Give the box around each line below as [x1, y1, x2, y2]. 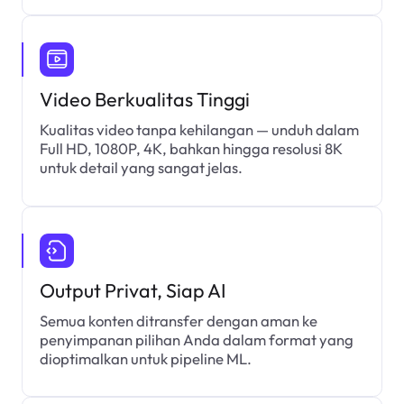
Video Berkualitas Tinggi [40, 86, 251, 112]
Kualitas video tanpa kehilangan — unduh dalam [40, 120, 360, 140]
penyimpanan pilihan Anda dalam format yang [40, 330, 354, 350]
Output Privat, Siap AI [40, 277, 227, 303]
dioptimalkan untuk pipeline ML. [40, 349, 252, 369]
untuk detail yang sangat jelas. [40, 158, 243, 178]
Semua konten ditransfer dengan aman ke [40, 311, 318, 331]
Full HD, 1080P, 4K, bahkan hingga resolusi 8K [40, 139, 344, 159]
